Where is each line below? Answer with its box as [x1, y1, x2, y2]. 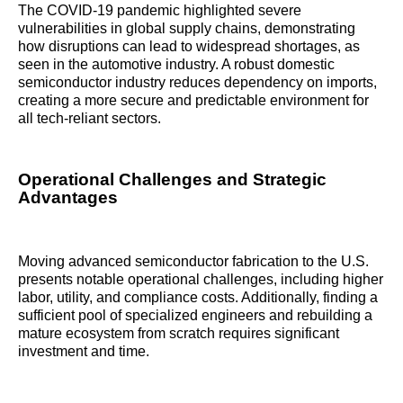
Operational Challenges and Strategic [18, 170, 327, 189]
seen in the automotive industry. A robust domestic [18, 57, 335, 72]
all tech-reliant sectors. [18, 111, 161, 126]
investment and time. [18, 343, 149, 359]
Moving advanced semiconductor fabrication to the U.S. [18, 253, 369, 269]
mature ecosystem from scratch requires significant [18, 325, 339, 341]
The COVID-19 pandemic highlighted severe [18, 3, 301, 18]
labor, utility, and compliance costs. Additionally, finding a [18, 289, 378, 305]
